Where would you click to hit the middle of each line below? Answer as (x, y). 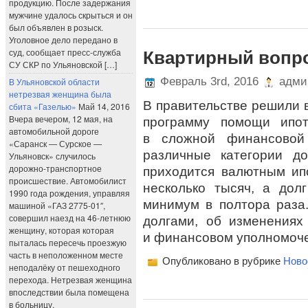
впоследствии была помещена (69, 292)
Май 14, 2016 (104, 106)
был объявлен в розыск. (56, 27)
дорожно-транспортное (55, 168)
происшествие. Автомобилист (68, 180)
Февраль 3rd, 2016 (209, 81)
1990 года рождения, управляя (69, 193)
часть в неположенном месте (66, 255)
